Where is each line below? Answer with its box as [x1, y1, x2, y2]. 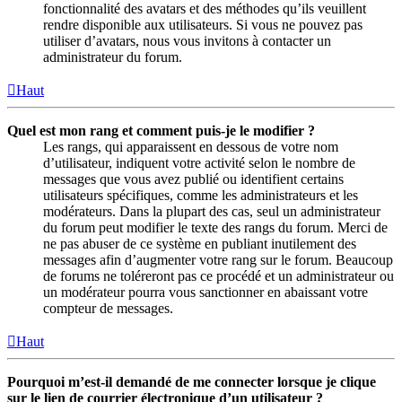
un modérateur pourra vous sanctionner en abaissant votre [43, 284, 368, 300]
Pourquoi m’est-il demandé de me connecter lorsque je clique [7, 373, 376, 389]
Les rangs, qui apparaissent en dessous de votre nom [43, 138, 338, 154]
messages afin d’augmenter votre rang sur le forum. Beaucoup [43, 251, 393, 267]
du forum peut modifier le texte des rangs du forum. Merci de [43, 219, 388, 235]
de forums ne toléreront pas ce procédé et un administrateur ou [43, 267, 394, 284]
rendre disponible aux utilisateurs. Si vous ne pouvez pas [43, 16, 363, 32]
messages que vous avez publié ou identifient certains [43, 170, 344, 187]
